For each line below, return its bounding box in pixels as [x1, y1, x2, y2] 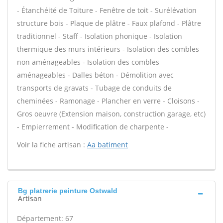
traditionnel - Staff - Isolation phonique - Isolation [17, 31, 182, 41]
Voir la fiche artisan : [17, 140, 87, 149]
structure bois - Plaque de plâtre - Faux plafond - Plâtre [17, 18, 201, 28]
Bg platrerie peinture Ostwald [18, 187, 117, 195]
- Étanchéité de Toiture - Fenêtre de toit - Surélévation [17, 5, 197, 15]
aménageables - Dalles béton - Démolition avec [17, 70, 174, 80]
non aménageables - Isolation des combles [17, 57, 159, 67]
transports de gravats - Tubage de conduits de [17, 83, 172, 93]
